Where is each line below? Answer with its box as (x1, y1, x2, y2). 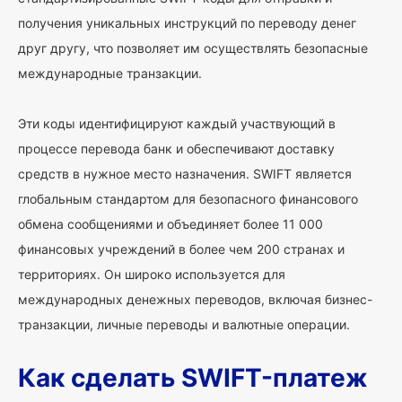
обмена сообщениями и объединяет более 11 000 (18, 216, 323, 232)
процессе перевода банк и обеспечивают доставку (18, 141, 335, 156)
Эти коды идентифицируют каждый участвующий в (18, 116, 336, 131)
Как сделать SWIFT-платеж (18, 363, 368, 393)
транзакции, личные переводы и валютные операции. (18, 317, 350, 332)
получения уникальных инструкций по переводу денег (18, 15, 356, 31)
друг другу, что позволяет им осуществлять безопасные (18, 40, 368, 56)
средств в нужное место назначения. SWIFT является (18, 166, 352, 181)
